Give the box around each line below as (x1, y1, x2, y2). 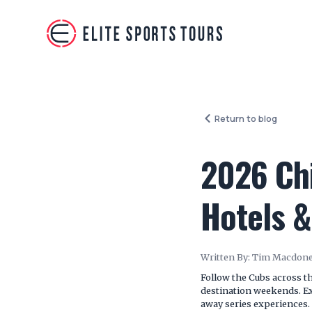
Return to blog (214, 111, 277, 125)
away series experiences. (201, 298, 310, 309)
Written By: (201, 251, 250, 263)
